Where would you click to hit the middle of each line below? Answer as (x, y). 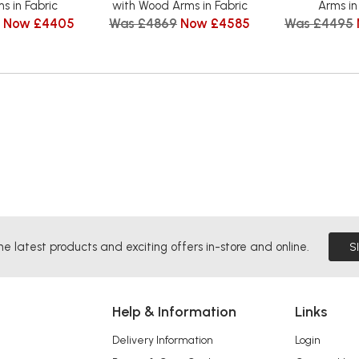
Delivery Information (163, 339)
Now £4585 (215, 24)
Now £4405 (39, 24)
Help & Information (174, 312)
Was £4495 (319, 24)
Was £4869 (143, 24)
